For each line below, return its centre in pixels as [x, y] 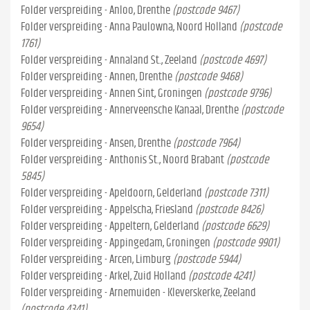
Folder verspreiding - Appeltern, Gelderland [110, 226]
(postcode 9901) [246, 243]
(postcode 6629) [235, 226]
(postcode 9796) [238, 93]
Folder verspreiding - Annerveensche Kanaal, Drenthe [130, 110]
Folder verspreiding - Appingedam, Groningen [116, 243]
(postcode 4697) [233, 60]
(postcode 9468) [209, 76]
